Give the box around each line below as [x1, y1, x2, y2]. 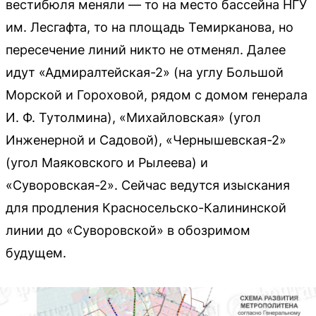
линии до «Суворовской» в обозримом [6, 222, 250, 238]
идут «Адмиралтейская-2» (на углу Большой [6, 64, 284, 80]
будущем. [6, 245, 66, 260]
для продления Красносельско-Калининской [6, 200, 286, 215]
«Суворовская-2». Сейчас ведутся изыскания [6, 177, 290, 193]
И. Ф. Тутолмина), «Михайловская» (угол [6, 109, 261, 125]
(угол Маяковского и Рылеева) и [6, 154, 208, 170]
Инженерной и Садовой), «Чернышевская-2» [6, 132, 286, 147]
